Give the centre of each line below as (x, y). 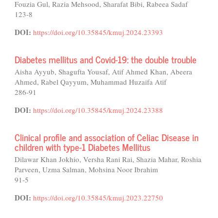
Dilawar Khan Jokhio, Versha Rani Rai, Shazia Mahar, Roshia (108, 159)
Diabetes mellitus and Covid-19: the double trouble (106, 59)
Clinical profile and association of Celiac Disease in (107, 137)
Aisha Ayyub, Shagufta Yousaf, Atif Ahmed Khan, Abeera (103, 72)
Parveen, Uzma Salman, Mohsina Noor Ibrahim (86, 169)
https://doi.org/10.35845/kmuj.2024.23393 (98, 32)
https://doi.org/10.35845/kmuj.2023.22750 (98, 198)
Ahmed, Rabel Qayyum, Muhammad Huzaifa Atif (91, 82)
